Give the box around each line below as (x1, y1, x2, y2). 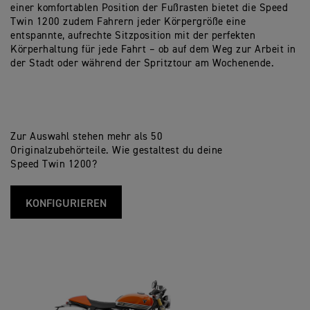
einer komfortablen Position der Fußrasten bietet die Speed (10, 3, 288, 14)
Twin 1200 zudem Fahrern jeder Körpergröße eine (10, 17, 246, 28)
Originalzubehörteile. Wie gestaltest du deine (10, 145, 223, 156)
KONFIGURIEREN (26, 199, 107, 210)
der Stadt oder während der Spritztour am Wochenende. (10, 58, 274, 69)
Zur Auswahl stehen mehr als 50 (10, 131, 163, 143)
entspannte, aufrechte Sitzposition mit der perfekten (10, 30, 255, 42)
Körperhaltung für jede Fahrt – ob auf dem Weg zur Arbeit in (10, 44, 296, 55)
